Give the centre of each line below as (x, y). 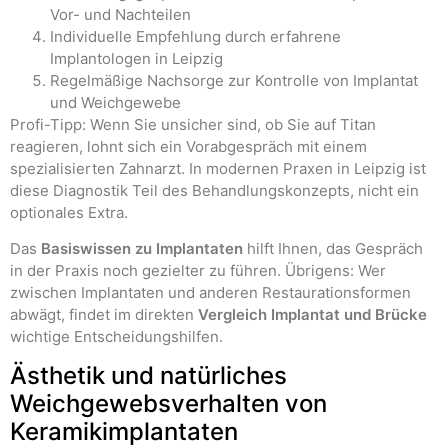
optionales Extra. (69, 212)
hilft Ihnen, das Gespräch (333, 248)
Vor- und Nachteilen (120, 14)
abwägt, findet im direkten (104, 314)
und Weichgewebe (115, 102)
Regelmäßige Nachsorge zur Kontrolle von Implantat (234, 80)
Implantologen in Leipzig (136, 58)
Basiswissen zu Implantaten (142, 248)
